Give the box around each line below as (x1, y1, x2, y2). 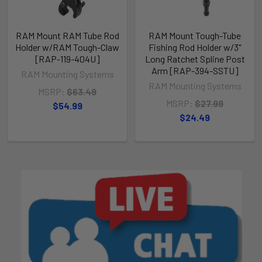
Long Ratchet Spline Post (144, 53, 245, 64)
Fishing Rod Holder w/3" (149, 41, 241, 53)
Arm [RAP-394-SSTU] (151, 64, 239, 76)
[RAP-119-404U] (35, 53, 100, 64)
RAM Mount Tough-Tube (149, 29, 241, 41)
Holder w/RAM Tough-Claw (15, 41, 119, 53)
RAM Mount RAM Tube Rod (15, 29, 119, 41)
